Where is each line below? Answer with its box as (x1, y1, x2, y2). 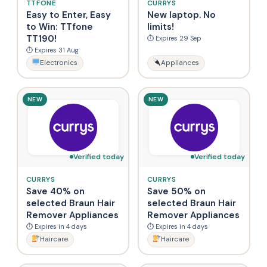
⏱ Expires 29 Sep (147, 33, 201, 42)
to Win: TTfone (26, 20, 93, 33)
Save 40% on (26, 185, 85, 197)
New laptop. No (147, 8, 216, 21)
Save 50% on (147, 185, 206, 197)
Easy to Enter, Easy (26, 8, 111, 21)
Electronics (39, 58, 77, 67)
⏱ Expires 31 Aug (26, 45, 79, 54)
